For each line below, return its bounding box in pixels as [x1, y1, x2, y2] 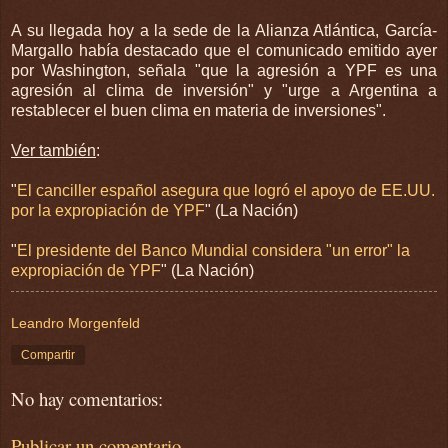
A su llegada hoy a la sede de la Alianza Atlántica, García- [11, 21, 437, 39]
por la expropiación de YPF [11, 201, 205, 219]
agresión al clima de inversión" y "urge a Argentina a [11, 81, 437, 99]
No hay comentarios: [11, 386, 163, 412]
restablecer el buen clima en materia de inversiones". [11, 101, 386, 119]
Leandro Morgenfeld [11, 314, 140, 331]
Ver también [11, 141, 96, 159]
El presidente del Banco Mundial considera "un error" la [17, 241, 410, 259]
